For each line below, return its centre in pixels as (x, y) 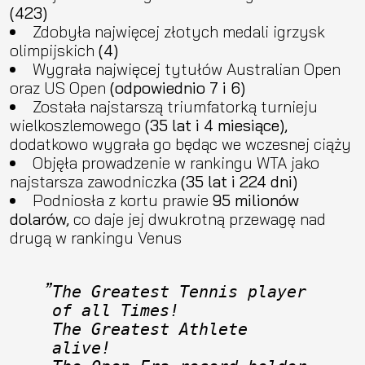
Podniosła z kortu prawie (122, 200)
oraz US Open (60, 87)
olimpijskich (54, 50)
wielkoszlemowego (77, 125)
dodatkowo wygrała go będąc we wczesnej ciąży (180, 143)
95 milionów (255, 200)
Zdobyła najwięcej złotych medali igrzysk (178, 31)
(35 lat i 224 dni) (237, 181)
